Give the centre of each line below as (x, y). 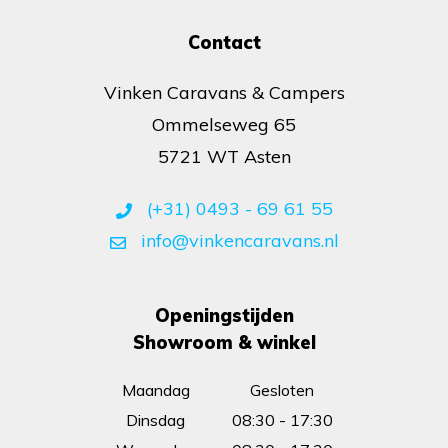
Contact (224, 43)
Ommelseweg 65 (224, 125)
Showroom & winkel (224, 343)
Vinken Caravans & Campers (224, 93)
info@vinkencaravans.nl (237, 241)
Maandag (155, 390)
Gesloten (282, 390)
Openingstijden (224, 316)
